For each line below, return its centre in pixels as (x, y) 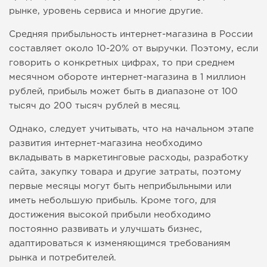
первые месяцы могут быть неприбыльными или (120, 187)
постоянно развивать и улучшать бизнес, (105, 229)
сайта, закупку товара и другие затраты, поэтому (125, 172)
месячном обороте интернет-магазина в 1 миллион (127, 77)
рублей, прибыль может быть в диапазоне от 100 (123, 92)
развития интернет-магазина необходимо (106, 144)
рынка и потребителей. (63, 258)
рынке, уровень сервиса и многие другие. (106, 11)
